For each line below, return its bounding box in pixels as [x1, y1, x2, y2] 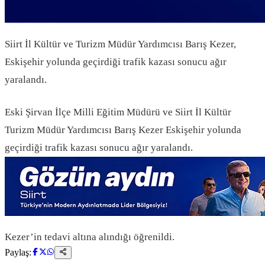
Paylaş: [5, 247, 31, 258]
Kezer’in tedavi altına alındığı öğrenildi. [5, 231, 174, 243]
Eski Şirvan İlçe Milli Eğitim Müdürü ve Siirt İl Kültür [5, 106, 231, 118]
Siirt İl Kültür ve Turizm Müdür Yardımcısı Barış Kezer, [5, 38, 236, 50]
